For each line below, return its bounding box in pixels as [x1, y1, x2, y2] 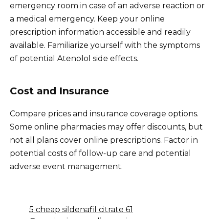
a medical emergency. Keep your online [10, 14, 165, 23]
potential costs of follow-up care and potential [10, 148, 191, 158]
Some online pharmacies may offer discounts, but [10, 122, 203, 131]
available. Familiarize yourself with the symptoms [10, 40, 200, 50]
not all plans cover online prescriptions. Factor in [10, 135, 198, 145]
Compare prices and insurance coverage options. [10, 109, 198, 118]
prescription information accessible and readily [10, 27, 191, 37]
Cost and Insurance [10, 85, 109, 97]
